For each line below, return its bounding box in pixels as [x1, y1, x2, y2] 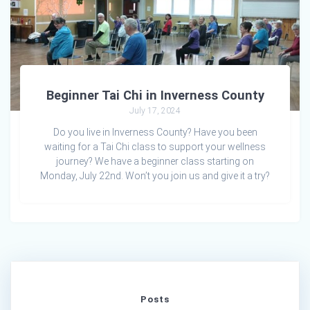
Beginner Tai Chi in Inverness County [46, 87, 264, 102]
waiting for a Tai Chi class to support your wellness [44, 140, 266, 152]
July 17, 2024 [129, 105, 181, 116]
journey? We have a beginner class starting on [56, 155, 254, 167]
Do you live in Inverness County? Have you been [53, 126, 257, 138]
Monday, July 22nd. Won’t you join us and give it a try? [40, 170, 270, 181]
